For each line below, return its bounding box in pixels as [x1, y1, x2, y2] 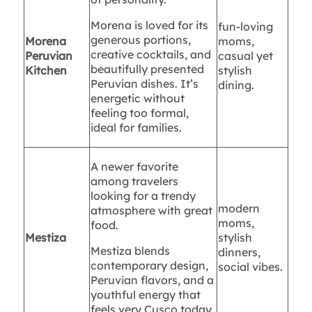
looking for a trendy [90, 189, 196, 203]
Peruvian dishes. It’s [90, 77, 198, 91]
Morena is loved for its [90, 18, 208, 33]
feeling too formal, [90, 106, 189, 120]
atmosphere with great [90, 203, 212, 218]
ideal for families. [90, 120, 182, 135]
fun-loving [217, 19, 273, 34]
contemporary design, [90, 258, 208, 273]
